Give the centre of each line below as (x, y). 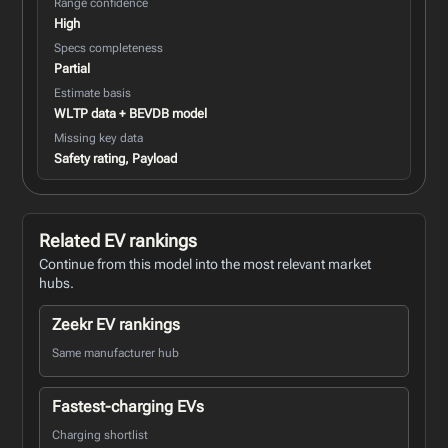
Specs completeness (109, 47)
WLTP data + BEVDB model (131, 113)
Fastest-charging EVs (128, 406)
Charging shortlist (100, 435)
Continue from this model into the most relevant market (205, 263)
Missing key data (99, 137)
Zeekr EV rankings (116, 324)
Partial (72, 68)
